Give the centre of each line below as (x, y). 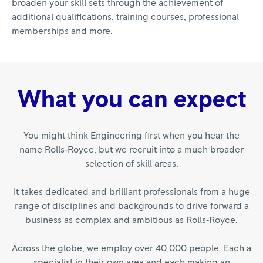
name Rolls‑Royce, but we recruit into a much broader (131, 149)
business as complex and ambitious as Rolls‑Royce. (131, 220)
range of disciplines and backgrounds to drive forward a (131, 206)
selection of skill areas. (131, 163)
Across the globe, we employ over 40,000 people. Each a (131, 248)
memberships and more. (62, 31)
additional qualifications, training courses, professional (125, 17)
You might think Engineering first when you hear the (131, 135)
